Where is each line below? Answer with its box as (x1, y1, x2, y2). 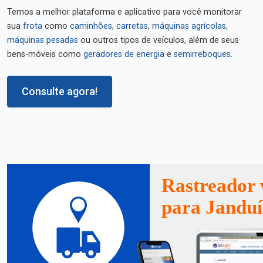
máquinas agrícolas (152, 21, 226, 31)
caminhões (70, 21, 112, 31)
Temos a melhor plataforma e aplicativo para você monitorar (7, 7, 242, 17)
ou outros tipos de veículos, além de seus (78, 35, 239, 45)
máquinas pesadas (7, 35, 78, 45)
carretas (116, 21, 148, 31)
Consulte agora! (22, 85, 97, 97)
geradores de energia (83, 49, 164, 59)
